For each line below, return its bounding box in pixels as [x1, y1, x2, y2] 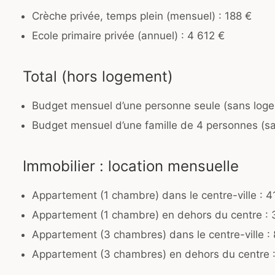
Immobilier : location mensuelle [23, 157, 239, 176]
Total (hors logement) [23, 68, 173, 86]
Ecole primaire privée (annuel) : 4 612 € [32, 29, 225, 42]
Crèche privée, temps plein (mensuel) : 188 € [32, 10, 252, 23]
